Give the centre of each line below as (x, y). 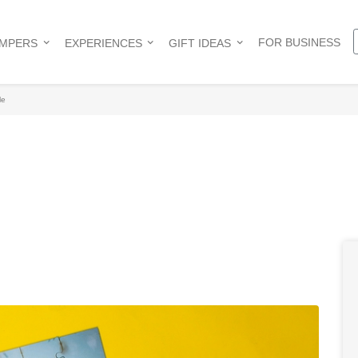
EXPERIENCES (103, 43)
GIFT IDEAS (200, 43)
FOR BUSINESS (299, 42)
